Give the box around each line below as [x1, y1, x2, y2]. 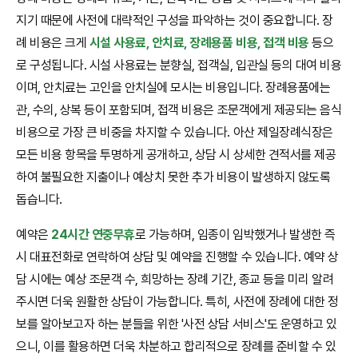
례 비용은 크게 [16, 34, 89, 50]
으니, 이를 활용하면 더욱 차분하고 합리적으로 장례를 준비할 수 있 [16, 338, 336, 354]
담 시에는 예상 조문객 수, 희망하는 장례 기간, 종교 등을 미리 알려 [16, 271, 334, 287]
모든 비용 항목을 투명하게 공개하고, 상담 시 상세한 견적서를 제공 [16, 146, 336, 162]
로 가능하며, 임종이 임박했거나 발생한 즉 [134, 226, 336, 242]
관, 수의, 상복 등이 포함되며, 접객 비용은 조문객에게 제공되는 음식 [16, 101, 342, 117]
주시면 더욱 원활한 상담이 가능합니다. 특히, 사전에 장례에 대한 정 [16, 293, 339, 309]
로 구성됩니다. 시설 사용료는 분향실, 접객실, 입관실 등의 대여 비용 [16, 57, 342, 73]
